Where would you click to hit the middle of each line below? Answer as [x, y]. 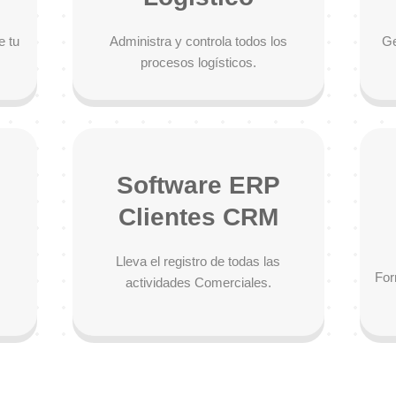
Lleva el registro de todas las [198, 261]
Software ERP [198, 185]
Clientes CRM [198, 217]
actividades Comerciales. [198, 282]
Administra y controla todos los [198, 41]
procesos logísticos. [198, 62]
